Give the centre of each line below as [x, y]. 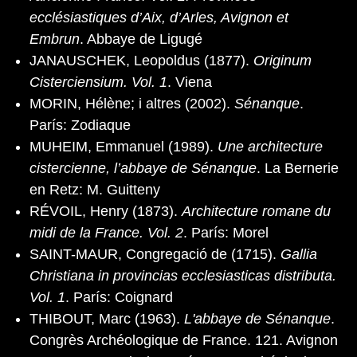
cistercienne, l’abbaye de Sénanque [143, 169]
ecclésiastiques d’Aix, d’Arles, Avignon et [159, 18]
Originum [282, 61]
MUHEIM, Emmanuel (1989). [124, 147]
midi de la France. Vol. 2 [106, 233]
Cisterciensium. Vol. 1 [98, 82]
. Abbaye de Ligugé [141, 39]
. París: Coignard [119, 298]
